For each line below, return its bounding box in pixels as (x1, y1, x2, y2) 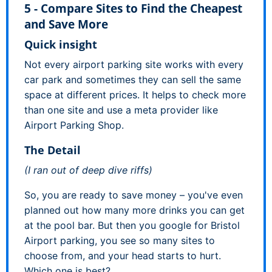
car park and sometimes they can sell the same (24, 73, 241, 86)
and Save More (24, 16, 108, 32)
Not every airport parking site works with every (24, 58, 243, 70)
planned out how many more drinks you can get (24, 203, 245, 216)
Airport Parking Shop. (24, 118, 124, 131)
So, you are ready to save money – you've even (24, 188, 243, 201)
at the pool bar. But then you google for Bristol (24, 219, 240, 231)
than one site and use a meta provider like (24, 103, 218, 116)
